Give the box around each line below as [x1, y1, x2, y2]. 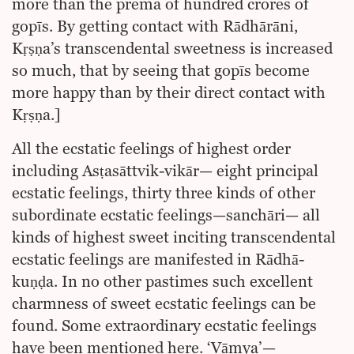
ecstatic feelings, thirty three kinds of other [12, 184, 315, 204]
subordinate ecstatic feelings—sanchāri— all [12, 206, 320, 226]
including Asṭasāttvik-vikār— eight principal [12, 162, 318, 182]
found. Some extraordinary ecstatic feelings [12, 317, 317, 337]
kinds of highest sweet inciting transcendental [12, 228, 336, 248]
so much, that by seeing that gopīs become [12, 62, 310, 81]
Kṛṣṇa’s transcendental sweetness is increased [12, 40, 333, 59]
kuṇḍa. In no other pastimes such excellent [12, 273, 313, 292]
